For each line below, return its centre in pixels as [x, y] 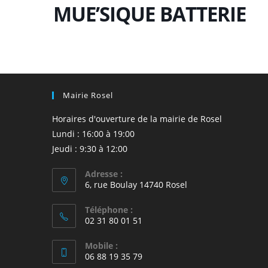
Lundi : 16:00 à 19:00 [93, 134]
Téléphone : [109, 210]
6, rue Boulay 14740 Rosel [136, 185]
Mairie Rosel [88, 95]
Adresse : [104, 174]
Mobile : [101, 246]
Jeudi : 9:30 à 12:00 [90, 149]
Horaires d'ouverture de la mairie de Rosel [137, 119]
